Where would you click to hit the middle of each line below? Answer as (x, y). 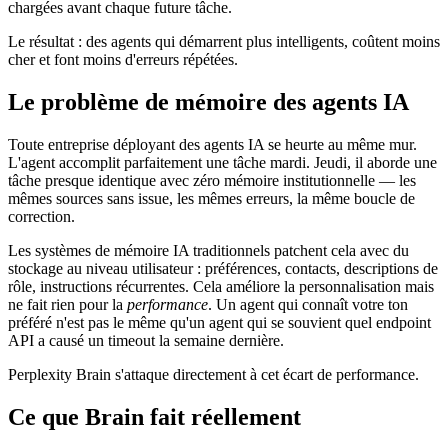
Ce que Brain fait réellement (154, 416)
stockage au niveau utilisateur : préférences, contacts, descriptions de (223, 268)
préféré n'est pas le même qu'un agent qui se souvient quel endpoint (219, 322)
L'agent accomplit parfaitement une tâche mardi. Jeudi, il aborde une (222, 162)
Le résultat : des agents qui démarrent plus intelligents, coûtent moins (224, 41)
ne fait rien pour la (67, 304)
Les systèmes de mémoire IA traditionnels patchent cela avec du (208, 250)
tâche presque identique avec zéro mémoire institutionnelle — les (212, 180)
